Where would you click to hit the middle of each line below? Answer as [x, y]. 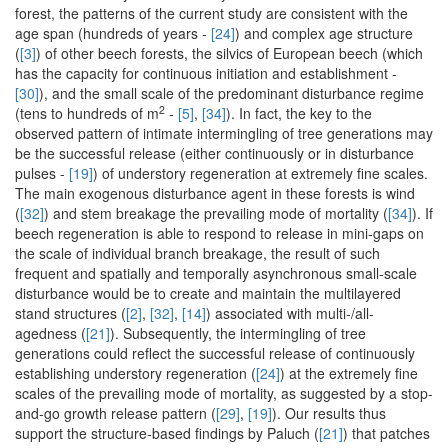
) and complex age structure [324, 33]
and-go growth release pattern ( [115, 413]
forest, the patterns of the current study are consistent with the [211, 13]
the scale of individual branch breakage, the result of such [197, 253]
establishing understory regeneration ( [135, 373]
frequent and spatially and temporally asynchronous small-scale [216, 273]
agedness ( [50, 333]
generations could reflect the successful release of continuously [215, 353]
